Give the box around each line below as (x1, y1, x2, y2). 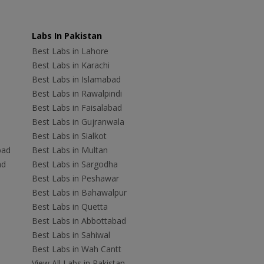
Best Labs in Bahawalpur (31, 187, 127, 199)
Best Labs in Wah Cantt (31, 243, 121, 255)
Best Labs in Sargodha (31, 159, 118, 170)
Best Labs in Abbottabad (31, 215, 126, 227)
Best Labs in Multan (31, 144, 108, 156)
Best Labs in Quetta (31, 201, 108, 213)
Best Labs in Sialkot (31, 130, 107, 142)
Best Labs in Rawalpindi (31, 88, 122, 100)
